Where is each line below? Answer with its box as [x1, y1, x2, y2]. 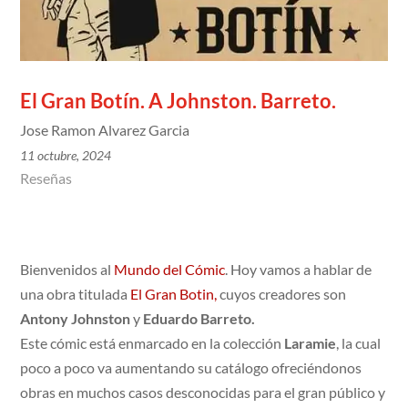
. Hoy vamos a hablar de [225, 260, 372, 278]
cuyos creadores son [217, 284, 347, 302]
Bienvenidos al [20, 260, 115, 278]
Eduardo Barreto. [143, 309, 256, 327]
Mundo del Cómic [114, 260, 226, 278]
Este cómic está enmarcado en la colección [20, 333, 285, 352]
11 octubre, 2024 [20, 147, 112, 163]
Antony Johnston [20, 309, 131, 327]
